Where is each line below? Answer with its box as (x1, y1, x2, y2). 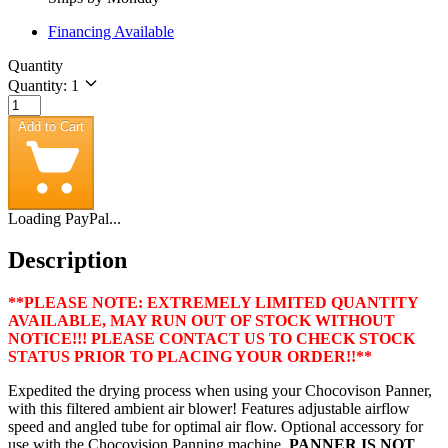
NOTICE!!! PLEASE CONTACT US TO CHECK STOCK (8, 330, 415, 348)
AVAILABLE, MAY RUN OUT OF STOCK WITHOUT (8, 312, 395, 330)
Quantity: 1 (8, 76, 79, 94)
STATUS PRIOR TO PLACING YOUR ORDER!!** (8, 348, 372, 366)
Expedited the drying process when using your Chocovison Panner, (8, 382, 432, 400)
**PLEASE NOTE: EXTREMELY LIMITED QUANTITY (8, 294, 418, 312)
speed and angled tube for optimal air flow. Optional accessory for (8, 418, 423, 436)
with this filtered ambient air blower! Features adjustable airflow (8, 400, 410, 418)
